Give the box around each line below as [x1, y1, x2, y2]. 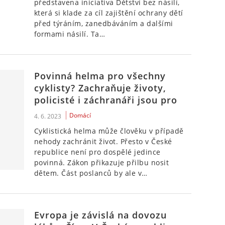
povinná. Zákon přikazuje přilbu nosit [34, 158, 169, 167]
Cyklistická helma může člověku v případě [34, 126, 184, 136]
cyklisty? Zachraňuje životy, [34, 82, 166, 94]
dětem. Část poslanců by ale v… [34, 168, 148, 178]
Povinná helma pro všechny [34, 70, 166, 82]
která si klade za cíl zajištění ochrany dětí [34, 8, 183, 18]
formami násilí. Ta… [34, 29, 105, 39]
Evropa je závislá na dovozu [34, 209, 167, 221]
